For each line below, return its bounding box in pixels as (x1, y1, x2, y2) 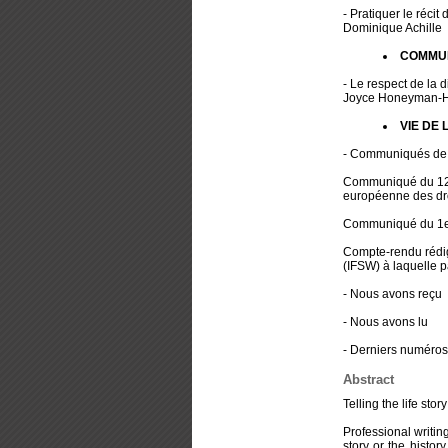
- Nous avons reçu (342, 287, 442, 302)
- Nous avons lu (342, 315, 428, 330)
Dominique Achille (342, 21, 442, 36)
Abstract (342, 372, 394, 388)
